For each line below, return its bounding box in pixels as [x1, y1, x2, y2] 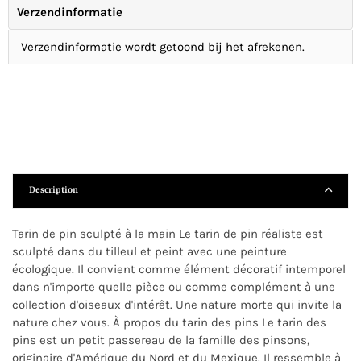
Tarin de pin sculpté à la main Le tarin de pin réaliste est [12, 226, 323, 241]
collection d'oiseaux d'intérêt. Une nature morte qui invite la [12, 297, 342, 312]
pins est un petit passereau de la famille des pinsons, [12, 333, 309, 347]
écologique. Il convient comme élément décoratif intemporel [12, 262, 346, 276]
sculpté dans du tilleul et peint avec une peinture [12, 244, 287, 259]
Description [29, 185, 78, 196]
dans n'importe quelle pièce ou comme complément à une [12, 280, 335, 294]
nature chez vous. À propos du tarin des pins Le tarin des [12, 315, 326, 330]
